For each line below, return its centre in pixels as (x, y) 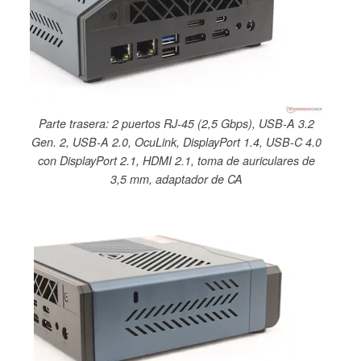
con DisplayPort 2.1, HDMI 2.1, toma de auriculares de (176, 161)
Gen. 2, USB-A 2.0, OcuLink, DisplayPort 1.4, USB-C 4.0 (176, 142)
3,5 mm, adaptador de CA (176, 179)
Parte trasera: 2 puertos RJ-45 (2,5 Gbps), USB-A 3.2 (176, 124)
